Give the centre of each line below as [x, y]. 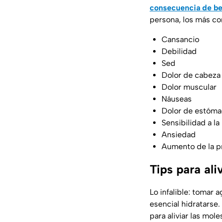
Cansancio [180, 40]
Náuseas [177, 99]
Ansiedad [179, 135]
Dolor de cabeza [191, 75]
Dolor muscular [189, 87]
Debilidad [179, 52]
